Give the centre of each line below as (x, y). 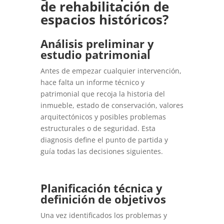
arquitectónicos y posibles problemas (103, 116)
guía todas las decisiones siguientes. (101, 151)
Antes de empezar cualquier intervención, (111, 70)
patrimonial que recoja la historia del (102, 93)
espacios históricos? (104, 19)
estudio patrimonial (95, 54)
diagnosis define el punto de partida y (104, 139)
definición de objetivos (103, 199)
